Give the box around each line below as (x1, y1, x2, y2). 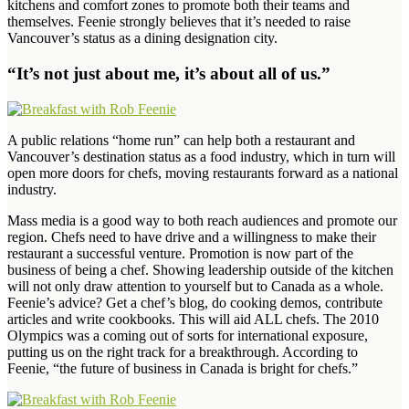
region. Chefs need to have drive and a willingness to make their (7, 228, 376, 245)
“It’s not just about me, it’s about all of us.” (7, 64, 330, 84)
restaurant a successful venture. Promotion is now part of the (7, 245, 353, 261)
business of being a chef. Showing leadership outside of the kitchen (7, 261, 393, 278)
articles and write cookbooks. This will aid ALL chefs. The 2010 (7, 310, 379, 327)
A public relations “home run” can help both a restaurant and (7, 131, 355, 148)
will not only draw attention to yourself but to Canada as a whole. (7, 278, 383, 294)
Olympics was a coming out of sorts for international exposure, (7, 327, 368, 343)
